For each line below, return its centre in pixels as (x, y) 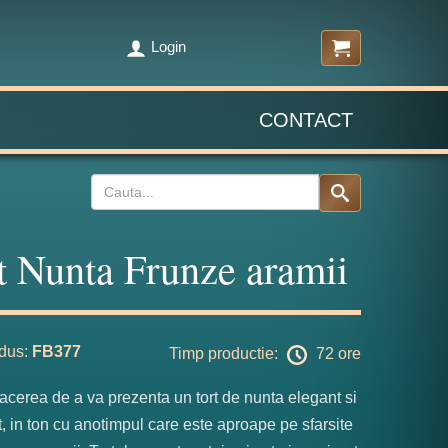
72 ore (336, 354)
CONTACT (306, 120)
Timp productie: (225, 354)
